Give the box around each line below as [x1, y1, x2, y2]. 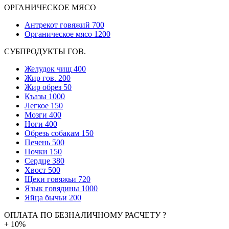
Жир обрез [25, 82, 61, 91]
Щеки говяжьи [25, 174, 76, 184]
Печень [25, 138, 50, 147]
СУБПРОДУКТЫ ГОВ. [4, 47, 86, 56]
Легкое [25, 101, 49, 110]
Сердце [25, 156, 50, 165]
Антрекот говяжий [25, 20, 90, 29]
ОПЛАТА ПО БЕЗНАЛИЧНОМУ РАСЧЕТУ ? [4, 210, 166, 219]
